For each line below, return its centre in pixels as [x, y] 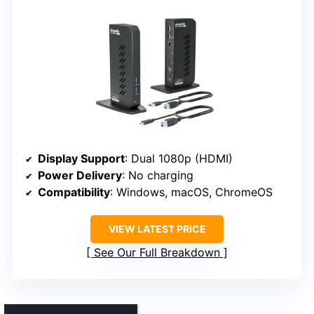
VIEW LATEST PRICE [157, 228]
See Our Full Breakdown [157, 252]
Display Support [81, 158]
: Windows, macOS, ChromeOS [191, 192]
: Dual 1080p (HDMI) [179, 158]
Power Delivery [80, 175]
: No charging [158, 175]
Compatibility [74, 192]
